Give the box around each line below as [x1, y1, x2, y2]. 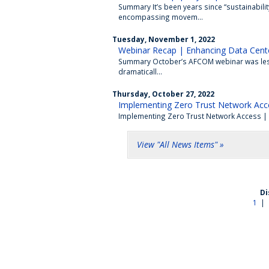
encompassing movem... [118, 12, 203, 22]
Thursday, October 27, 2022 [112, 89, 214, 98]
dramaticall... [118, 67, 162, 76]
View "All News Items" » [137, 139, 224, 150]
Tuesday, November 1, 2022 [112, 34, 215, 44]
